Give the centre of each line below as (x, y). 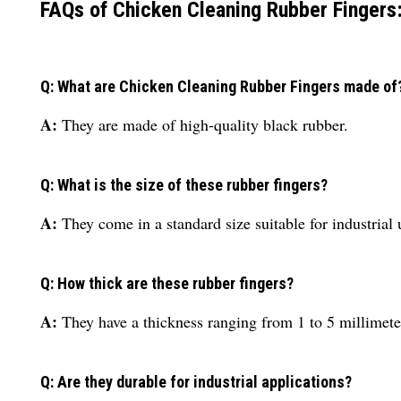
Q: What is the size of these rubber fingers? (184, 184)
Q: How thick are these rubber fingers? (167, 283)
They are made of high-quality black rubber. (205, 124)
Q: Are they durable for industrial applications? (196, 381)
